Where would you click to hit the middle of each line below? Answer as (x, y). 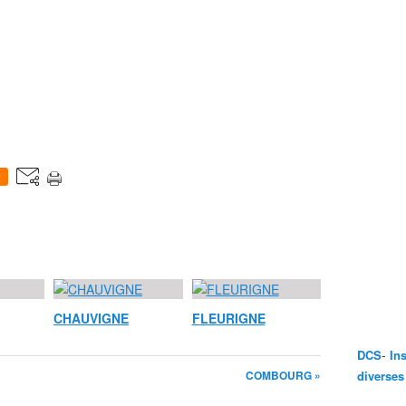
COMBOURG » (283, 375)
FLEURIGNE (228, 318)
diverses (381, 376)
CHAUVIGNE (91, 318)
